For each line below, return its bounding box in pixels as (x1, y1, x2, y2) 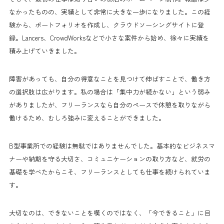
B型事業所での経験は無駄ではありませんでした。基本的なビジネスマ (9, 140, 215, 150)
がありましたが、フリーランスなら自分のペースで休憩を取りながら (9, 99, 210, 109)
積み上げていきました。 (9, 45, 80, 55)
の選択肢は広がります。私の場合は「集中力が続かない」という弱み (9, 86, 210, 96)
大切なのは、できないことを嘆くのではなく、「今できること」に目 (9, 207, 210, 217)
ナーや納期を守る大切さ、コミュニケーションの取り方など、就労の (9, 153, 210, 163)
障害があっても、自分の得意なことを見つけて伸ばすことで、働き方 (9, 73, 210, 83)
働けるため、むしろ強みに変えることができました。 (9, 112, 165, 122)
